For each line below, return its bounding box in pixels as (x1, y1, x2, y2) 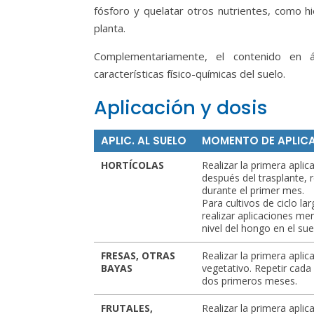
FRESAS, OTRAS (101, 249, 176, 262)
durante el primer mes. (202, 184, 305, 197)
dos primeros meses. (202, 274, 298, 287)
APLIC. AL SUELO (101, 133, 187, 148)
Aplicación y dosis (94, 95, 268, 121)
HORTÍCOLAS (101, 158, 165, 172)
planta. (94, 21, 126, 35)
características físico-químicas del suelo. (94, 67, 286, 81)
